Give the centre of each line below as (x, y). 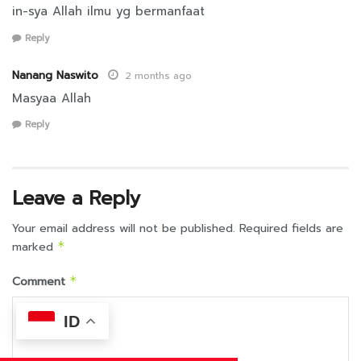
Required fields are (291, 229)
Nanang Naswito (55, 75)
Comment (41, 282)
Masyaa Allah (52, 98)
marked (35, 247)
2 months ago (158, 75)
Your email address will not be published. (124, 229)
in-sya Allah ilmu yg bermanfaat (108, 12)
